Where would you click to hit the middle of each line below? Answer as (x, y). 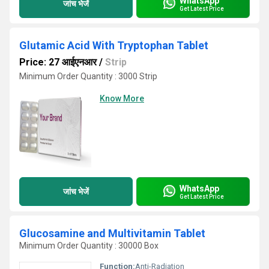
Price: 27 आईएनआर (58, 62)
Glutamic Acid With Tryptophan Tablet (114, 45)
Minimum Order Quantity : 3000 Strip (88, 76)
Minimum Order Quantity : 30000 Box (89, 246)
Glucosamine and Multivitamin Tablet (112, 233)
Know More (122, 98)
